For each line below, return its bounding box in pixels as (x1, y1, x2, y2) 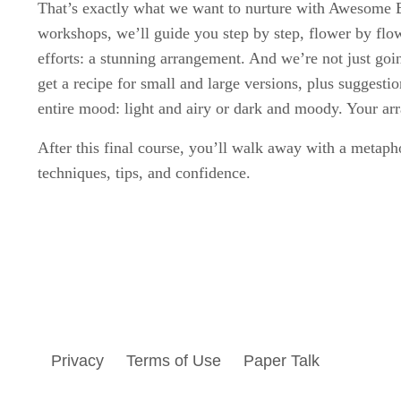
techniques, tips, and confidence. (38, 164, 251, 183)
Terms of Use (126, 352, 221, 371)
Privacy (51, 352, 104, 371)
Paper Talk (243, 352, 320, 371)
